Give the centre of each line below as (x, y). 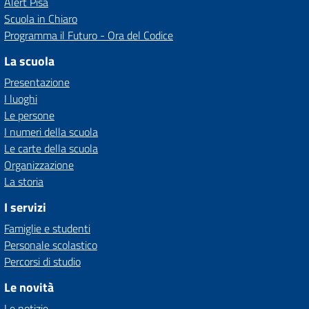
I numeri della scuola (51, 132)
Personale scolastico (51, 245)
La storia (24, 182)
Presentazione (37, 82)
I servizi (25, 208)
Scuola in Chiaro (41, 19)
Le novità (29, 288)
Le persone (29, 116)
